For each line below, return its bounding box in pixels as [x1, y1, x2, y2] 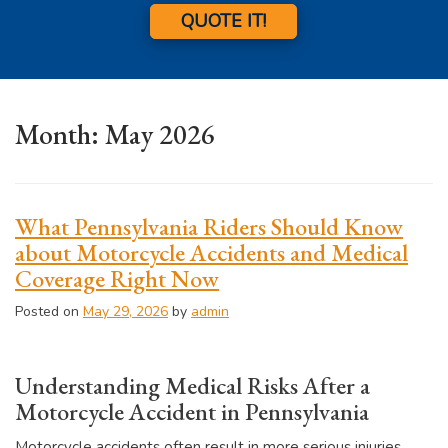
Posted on [15, 301, 83, 321]
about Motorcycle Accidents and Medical [15, 236, 408, 268]
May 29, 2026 [83, 301, 168, 321]
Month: [15, 115, 105, 152]
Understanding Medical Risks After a [15, 369, 370, 401]
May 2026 [105, 115, 215, 152]
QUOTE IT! [181, 9, 267, 34]
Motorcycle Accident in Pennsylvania [15, 395, 369, 427]
